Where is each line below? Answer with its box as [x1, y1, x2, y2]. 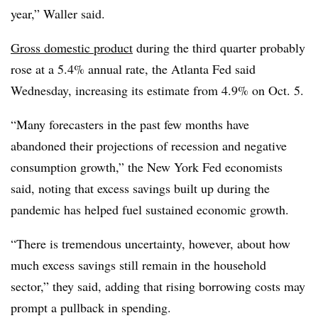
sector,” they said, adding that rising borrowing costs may [11, 277, 305, 295]
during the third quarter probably [133, 38, 305, 56]
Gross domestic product [11, 38, 133, 56]
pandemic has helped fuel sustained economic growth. [11, 200, 289, 218]
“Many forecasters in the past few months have [11, 115, 249, 133]
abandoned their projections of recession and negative [11, 136, 287, 154]
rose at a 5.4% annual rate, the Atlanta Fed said [11, 60, 256, 77]
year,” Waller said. [11, 4, 105, 22]
